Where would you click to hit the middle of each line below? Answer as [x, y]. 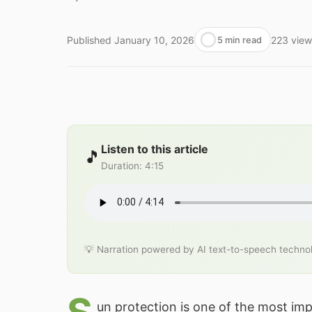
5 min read [239, 40]
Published [89, 40]
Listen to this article [155, 149]
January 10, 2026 [154, 40]
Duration [120, 165]
